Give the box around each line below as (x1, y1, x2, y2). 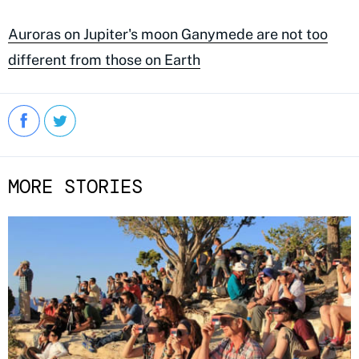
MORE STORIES (8, 174, 143, 200)
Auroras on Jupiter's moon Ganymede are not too (8, 26, 328, 43)
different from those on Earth (8, 51, 200, 69)
